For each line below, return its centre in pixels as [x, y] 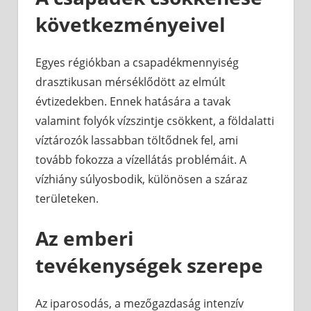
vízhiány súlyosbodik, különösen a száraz [141, 179]
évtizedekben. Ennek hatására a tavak [133, 102]
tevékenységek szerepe [149, 266]
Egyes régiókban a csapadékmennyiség [137, 63]
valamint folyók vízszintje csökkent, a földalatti [155, 121]
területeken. [67, 199]
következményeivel [131, 25]
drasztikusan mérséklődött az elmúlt [131, 82]
